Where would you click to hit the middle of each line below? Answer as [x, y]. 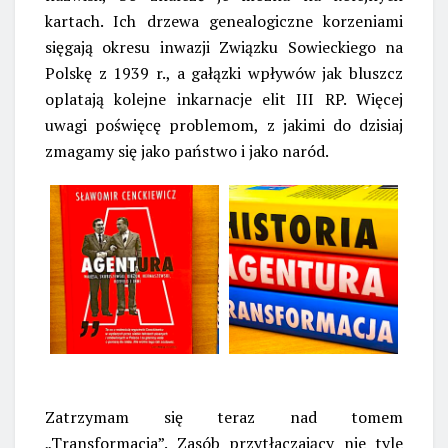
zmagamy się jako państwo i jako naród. [187, 150]
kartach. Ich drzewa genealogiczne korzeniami [224, 20]
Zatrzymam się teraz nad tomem [224, 416]
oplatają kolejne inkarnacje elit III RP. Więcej [224, 98]
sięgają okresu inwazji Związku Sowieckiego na [224, 46]
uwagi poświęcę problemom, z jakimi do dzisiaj [224, 124]
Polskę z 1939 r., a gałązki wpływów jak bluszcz [224, 72]
